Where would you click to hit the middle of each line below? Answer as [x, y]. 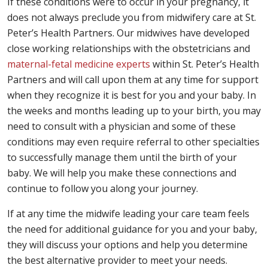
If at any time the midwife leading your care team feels [128, 214]
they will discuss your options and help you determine [127, 245]
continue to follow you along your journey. [103, 188]
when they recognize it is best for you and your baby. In [132, 95]
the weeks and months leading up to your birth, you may [134, 111]
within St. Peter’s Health [205, 64]
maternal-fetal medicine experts [79, 64]
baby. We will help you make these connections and [122, 173]
